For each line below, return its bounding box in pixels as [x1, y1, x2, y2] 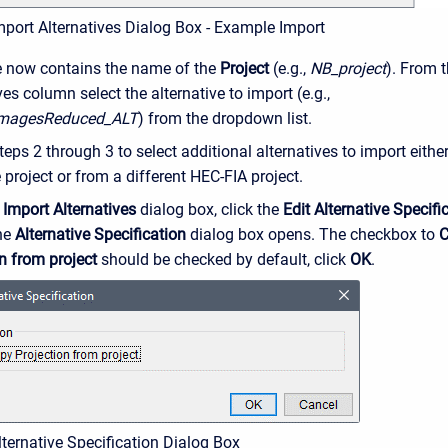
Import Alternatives [3, 200, 136, 220]
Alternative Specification [15, 225, 186, 245]
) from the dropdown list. [138, 109, 312, 129]
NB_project [310, 59, 386, 79]
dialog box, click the [136, 200, 283, 220]
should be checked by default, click [97, 250, 350, 270]
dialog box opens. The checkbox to [186, 225, 439, 245]
